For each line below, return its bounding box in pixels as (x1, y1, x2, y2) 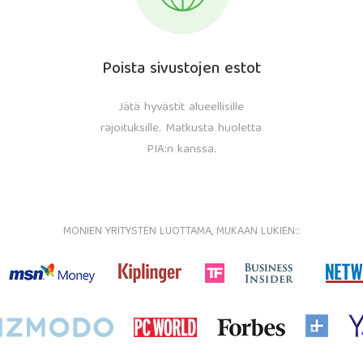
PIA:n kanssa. (146, 139, 216, 160)
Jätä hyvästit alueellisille (118, 97, 244, 118)
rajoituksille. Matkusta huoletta (100, 118, 263, 139)
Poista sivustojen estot (101, 55, 261, 83)
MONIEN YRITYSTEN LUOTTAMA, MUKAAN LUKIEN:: (63, 222, 300, 241)
